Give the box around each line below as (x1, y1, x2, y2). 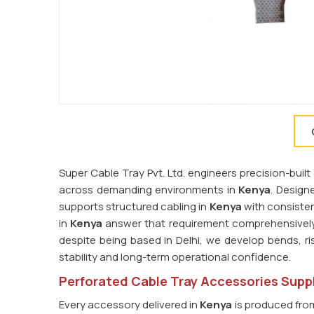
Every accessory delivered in (59, 297, 198, 312)
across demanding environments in (59, 182, 238, 197)
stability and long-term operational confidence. (59, 250, 291, 264)
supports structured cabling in (59, 199, 210, 214)
